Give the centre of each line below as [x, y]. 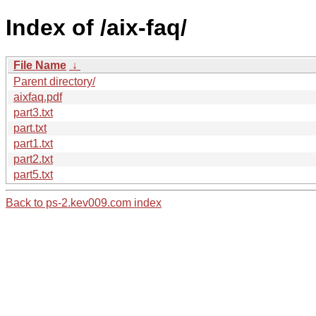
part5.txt [33, 174]
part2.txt [33, 159]
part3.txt [33, 112]
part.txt [30, 128]
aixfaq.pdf [38, 97]
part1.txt [33, 143]
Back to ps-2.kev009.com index [84, 202]
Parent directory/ [54, 81]
